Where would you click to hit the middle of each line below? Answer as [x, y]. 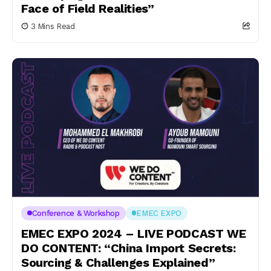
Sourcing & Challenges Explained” [118, 262]
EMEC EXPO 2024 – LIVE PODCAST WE [134, 233]
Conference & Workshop [76, 213]
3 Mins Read [53, 26]
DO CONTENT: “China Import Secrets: [129, 248]
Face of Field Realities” [88, 8]
